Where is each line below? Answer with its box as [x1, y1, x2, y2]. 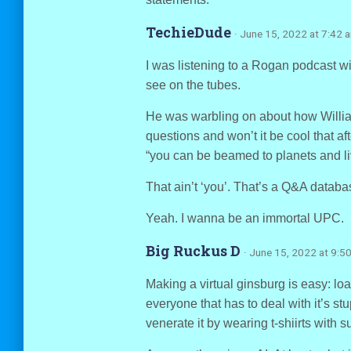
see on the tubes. [145, 78, 241, 92]
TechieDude [145, 23, 231, 42]
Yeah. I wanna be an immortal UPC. [145, 212, 344, 225]
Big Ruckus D [145, 241, 244, 260]
